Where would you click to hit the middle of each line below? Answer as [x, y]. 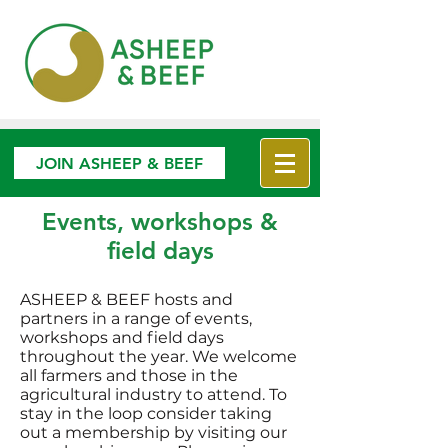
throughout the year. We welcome [158, 356]
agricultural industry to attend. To [153, 394]
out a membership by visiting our [153, 432]
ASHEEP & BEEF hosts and [126, 299]
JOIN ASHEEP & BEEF [119, 163]
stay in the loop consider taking [146, 413]
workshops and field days [122, 337]
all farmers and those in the [129, 375]
